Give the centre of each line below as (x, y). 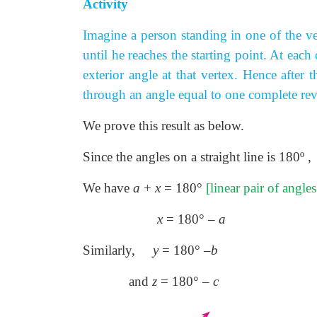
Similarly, (109, 250)
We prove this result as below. (163, 126)
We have (108, 188)
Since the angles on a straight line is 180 (191, 157)
